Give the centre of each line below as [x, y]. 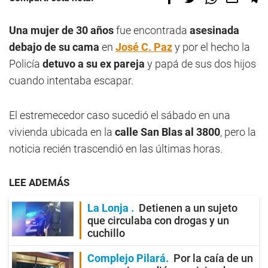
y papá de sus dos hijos [200, 64]
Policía [26, 64]
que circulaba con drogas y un [158, 220]
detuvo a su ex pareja [94, 64]
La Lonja [109, 208]
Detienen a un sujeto [188, 208]
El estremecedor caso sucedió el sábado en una [120, 115]
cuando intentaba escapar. [71, 80]
